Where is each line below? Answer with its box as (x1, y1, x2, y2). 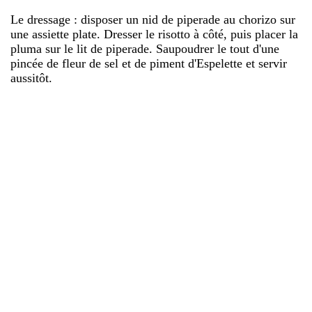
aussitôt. (10, 70, 52, 85)
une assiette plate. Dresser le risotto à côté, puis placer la (10, 26, 298, 41)
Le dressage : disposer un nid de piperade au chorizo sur (10, 12, 295, 26)
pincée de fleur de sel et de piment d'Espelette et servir (10, 56, 287, 70)
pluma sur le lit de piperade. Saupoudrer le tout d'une (10, 41, 279, 56)
